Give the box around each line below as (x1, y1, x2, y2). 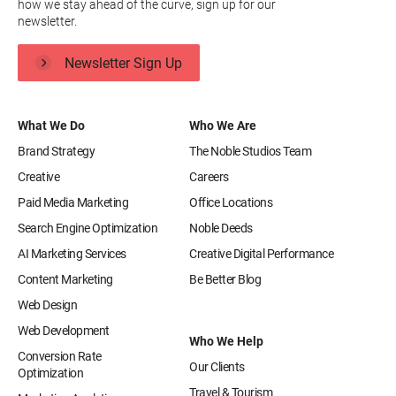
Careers (189, 170, 229, 185)
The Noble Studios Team (189, 144, 311, 159)
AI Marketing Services (18, 247, 126, 262)
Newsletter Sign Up (64, 54, 182, 72)
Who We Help (189, 334, 263, 349)
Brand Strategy (18, 144, 95, 159)
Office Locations (189, 195, 272, 210)
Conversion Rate (18, 349, 102, 364)
